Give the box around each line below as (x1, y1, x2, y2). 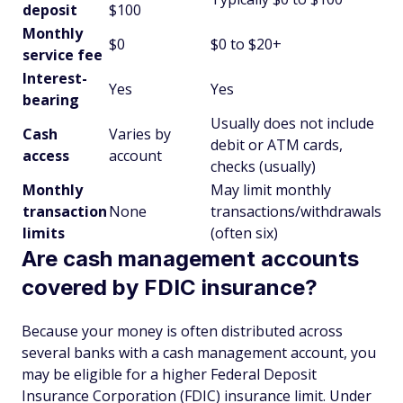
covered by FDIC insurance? (22, 273, 318, 300)
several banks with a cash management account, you (22, 342, 376, 363)
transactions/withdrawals (210, 201, 381, 221)
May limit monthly (210, 179, 331, 200)
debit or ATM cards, (210, 134, 343, 155)
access (22, 145, 69, 166)
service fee (22, 44, 103, 65)
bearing (22, 89, 79, 110)
